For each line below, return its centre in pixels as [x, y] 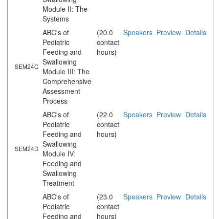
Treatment [58, 183]
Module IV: [59, 154]
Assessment [61, 91]
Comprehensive [67, 81]
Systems [56, 19]
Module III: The [66, 72]
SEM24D [27, 149]
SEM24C [27, 66]
